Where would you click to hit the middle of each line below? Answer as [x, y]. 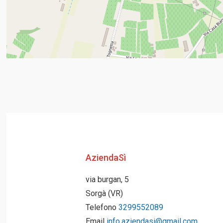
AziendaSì [106, 157]
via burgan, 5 [107, 179]
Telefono [102, 207]
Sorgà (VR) [104, 193]
